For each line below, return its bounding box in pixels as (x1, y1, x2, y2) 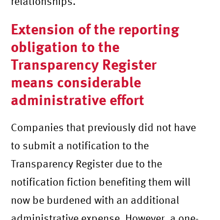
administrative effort (11, 90, 145, 108)
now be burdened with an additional (11, 193, 180, 206)
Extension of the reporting (11, 20, 180, 37)
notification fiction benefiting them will (11, 175, 191, 188)
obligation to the (11, 37, 120, 55)
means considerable (11, 73, 141, 90)
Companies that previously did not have (11, 121, 196, 133)
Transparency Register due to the (11, 157, 163, 169)
